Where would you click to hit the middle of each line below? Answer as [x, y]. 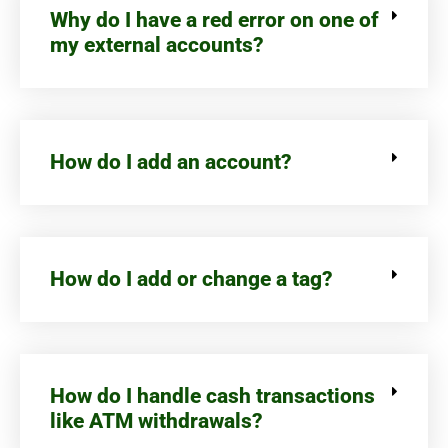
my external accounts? [157, 44]
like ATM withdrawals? [156, 420]
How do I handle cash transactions [212, 395]
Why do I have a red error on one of [214, 19]
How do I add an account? [171, 161]
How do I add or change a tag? [191, 278]
